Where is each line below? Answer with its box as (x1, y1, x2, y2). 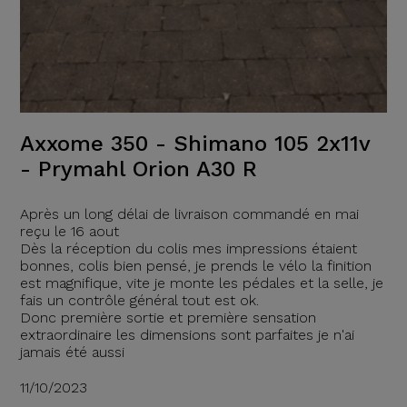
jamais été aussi (19, 342, 124, 361)
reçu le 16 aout (19, 222, 119, 240)
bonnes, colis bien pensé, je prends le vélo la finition (19, 256, 372, 274)
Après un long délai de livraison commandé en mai (19, 204, 359, 223)
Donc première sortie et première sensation (19, 308, 316, 326)
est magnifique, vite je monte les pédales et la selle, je (19, 273, 383, 292)
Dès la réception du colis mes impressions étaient (19, 239, 357, 257)
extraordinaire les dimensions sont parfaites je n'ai (19, 325, 354, 343)
